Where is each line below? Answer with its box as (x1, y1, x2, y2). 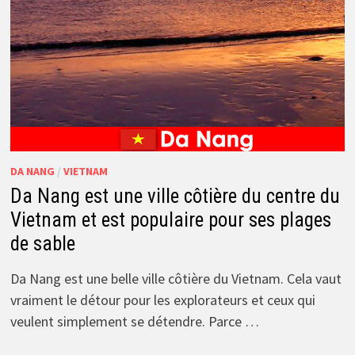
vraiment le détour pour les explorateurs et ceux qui (10, 290, 315, 309)
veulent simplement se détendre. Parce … (10, 311, 259, 330)
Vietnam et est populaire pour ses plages (10, 208, 331, 231)
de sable (10, 231, 75, 255)
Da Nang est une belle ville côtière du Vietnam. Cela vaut (10, 269, 342, 288)
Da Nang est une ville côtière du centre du (10, 184, 340, 208)
